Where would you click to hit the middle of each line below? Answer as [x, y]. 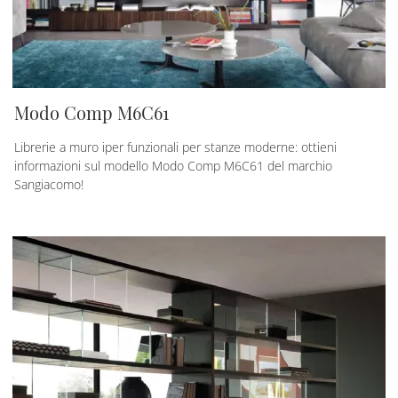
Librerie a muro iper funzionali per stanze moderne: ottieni [175, 147]
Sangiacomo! [49, 184]
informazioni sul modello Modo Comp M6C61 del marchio [173, 165]
